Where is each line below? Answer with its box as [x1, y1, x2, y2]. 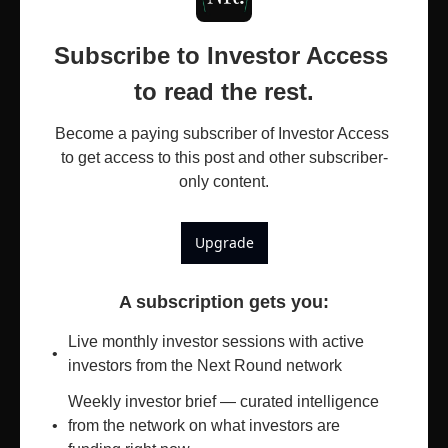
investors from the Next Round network [68, 357, 342, 375]
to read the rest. [134, 78, 314, 106]
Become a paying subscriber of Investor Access [55, 125, 389, 143]
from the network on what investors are [68, 417, 340, 435]
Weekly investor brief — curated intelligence [68, 393, 379, 411]
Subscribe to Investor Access [53, 42, 388, 70]
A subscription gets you [119, 292, 323, 313]
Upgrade [194, 233, 254, 253]
